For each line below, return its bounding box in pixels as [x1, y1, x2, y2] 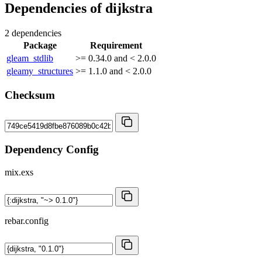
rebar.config [5, 215, 49, 226]
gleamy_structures [6, 65, 73, 76]
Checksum [5, 89, 55, 102]
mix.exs [5, 167, 33, 177]
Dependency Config [5, 143, 99, 156]
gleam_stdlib [6, 53, 53, 63]
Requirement [89, 40, 142, 50]
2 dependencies [5, 27, 61, 38]
